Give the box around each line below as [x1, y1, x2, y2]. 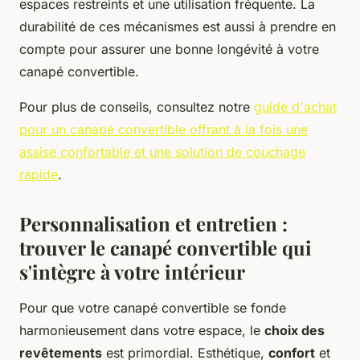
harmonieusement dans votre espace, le [19, 321, 264, 338]
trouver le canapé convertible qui [19, 234, 312, 260]
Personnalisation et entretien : [19, 210, 288, 236]
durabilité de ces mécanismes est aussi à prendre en [19, 18, 336, 35]
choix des [264, 321, 325, 338]
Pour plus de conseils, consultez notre [19, 98, 254, 115]
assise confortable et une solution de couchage [19, 143, 305, 160]
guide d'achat [254, 98, 337, 115]
